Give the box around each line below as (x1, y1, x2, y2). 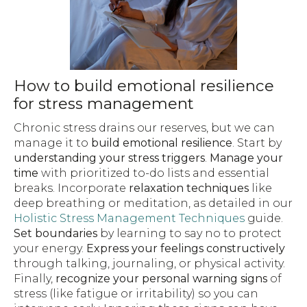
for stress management (14, 94, 194, 114)
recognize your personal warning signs (56, 271, 267, 285)
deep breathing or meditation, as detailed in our (14, 196, 293, 210)
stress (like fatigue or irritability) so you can (14, 286, 258, 300)
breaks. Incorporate (14, 181, 129, 195)
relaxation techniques (129, 181, 249, 195)
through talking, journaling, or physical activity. (14, 256, 285, 270)
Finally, (14, 271, 56, 285)
